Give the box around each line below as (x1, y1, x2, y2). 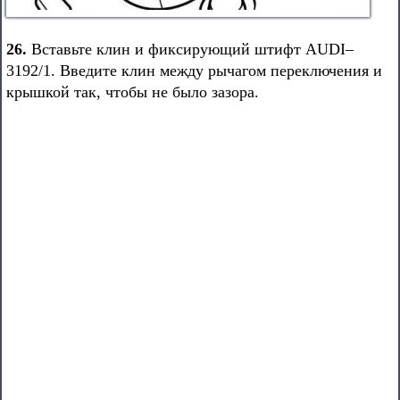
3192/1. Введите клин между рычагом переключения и (6, 62, 382, 79)
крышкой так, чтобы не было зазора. (6, 83, 259, 101)
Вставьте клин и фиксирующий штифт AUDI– (27, 40, 354, 58)
